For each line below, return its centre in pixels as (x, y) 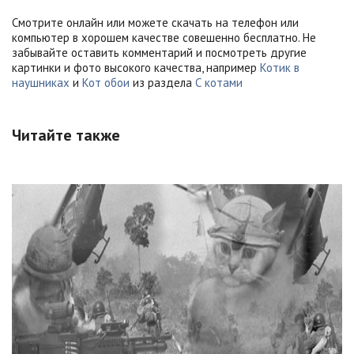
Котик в (280, 67)
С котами (219, 82)
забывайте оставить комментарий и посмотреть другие (159, 52)
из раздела (162, 82)
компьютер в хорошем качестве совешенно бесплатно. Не (164, 37)
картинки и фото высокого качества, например (136, 67)
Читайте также (66, 135)
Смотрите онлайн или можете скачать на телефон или (155, 22)
